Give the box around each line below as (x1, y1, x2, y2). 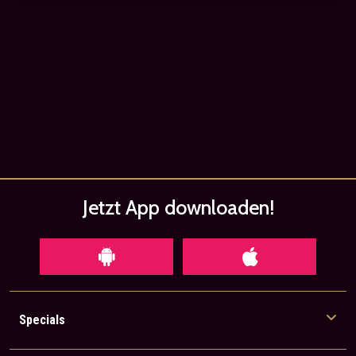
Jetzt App (82, 195, 164, 219)
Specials (19, 311, 65, 327)
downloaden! (164, 195, 274, 219)
